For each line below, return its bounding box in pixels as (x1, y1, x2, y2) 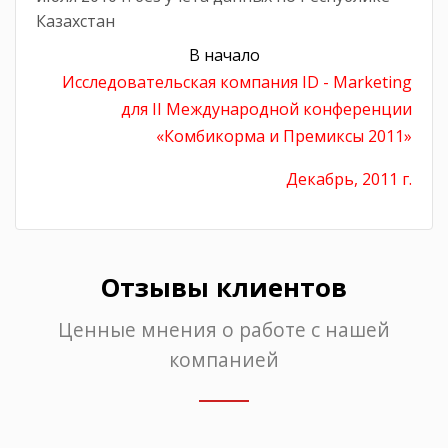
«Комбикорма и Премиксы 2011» (156, 124, 412, 147)
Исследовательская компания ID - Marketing (62, 70, 412, 93)
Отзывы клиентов (101, 269, 347, 305)
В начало (188, 43, 260, 66)
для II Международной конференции (121, 97, 412, 120)
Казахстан (36, 9, 115, 32)
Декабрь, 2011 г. (286, 167, 412, 190)
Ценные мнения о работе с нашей (58, 315, 390, 343)
